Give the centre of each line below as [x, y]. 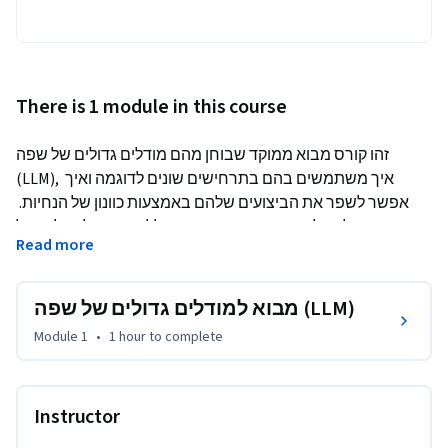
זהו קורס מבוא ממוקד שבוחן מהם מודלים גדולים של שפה [202, 154]
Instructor [77, 416]
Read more [55, 244]
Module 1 [61, 336]
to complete [184, 336]
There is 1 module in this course [152, 106]
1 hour [127, 336]
